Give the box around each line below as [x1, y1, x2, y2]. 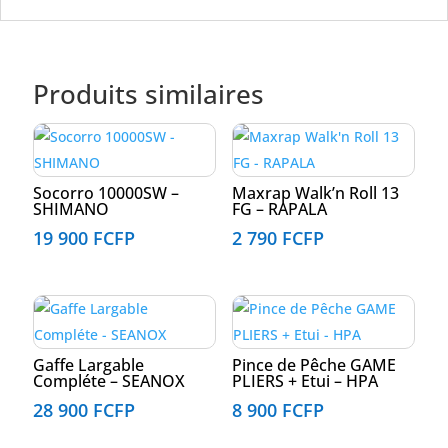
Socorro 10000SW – [32, 182, 179, 205]
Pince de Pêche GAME [231, 354, 396, 377]
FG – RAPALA [231, 198, 327, 221]
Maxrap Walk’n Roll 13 [231, 182, 399, 205]
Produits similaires [32, 76, 264, 113]
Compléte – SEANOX [32, 370, 185, 393]
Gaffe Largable [32, 354, 144, 377]
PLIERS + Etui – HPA [231, 370, 378, 393]
